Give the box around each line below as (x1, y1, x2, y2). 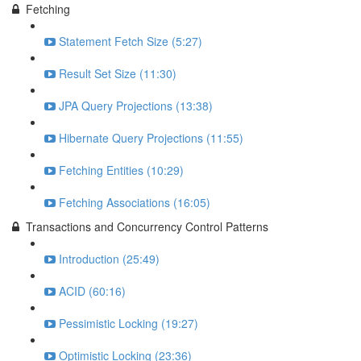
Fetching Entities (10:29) (59, 162, 184, 178)
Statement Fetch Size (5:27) (59, 33, 202, 49)
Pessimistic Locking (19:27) (59, 315, 198, 331)
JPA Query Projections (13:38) (59, 98, 213, 114)
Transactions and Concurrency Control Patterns (26, 218, 268, 234)
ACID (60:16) (59, 283, 126, 299)
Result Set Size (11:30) (59, 65, 176, 81)
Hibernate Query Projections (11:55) (59, 130, 243, 146)
